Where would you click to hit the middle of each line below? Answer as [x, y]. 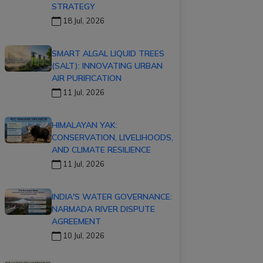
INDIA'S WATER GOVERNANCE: [112, 196]
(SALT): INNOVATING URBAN [107, 65]
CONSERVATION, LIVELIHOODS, [112, 137]
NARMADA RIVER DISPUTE [103, 209]
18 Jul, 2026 [83, 20]
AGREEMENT [76, 221]
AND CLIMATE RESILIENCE [101, 149]
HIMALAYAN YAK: [85, 125]
